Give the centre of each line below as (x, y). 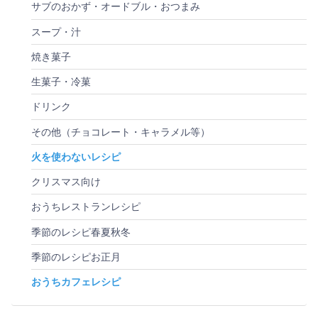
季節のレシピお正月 (76, 257)
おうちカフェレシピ (76, 282)
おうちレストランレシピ (86, 207)
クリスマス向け (66, 182)
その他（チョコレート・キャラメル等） (121, 132)
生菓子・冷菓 (61, 82)
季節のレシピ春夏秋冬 (81, 232)
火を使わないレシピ (76, 157)
